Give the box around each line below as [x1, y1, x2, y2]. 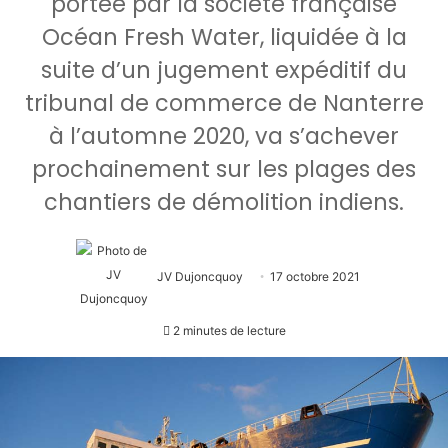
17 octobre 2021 [270, 268, 360, 284]
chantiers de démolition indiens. [44, 186, 404, 219]
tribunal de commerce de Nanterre [24, 87, 424, 120]
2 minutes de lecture [169, 323, 286, 339]
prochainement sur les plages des [32, 153, 416, 186]
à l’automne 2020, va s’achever [49, 120, 399, 153]
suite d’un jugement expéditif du [41, 54, 407, 87]
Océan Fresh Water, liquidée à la [41, 21, 407, 54]
